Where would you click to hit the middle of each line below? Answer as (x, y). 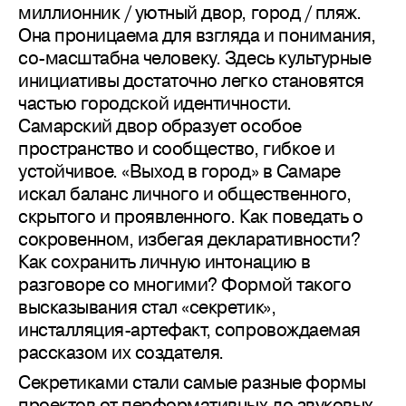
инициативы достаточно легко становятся (191, 80)
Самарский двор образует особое (160, 126)
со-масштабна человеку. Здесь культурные (195, 58)
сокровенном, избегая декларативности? (189, 239)
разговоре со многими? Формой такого (185, 284)
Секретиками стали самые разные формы (192, 382)
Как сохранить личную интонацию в (164, 261)
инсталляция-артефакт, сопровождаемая (189, 329)
